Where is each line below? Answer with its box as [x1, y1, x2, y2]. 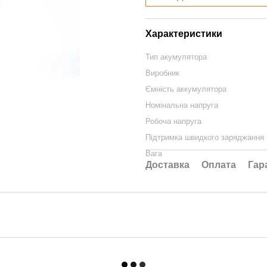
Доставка [145, 160, 190, 170]
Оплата [201, 160, 236, 170]
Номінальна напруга [145, 101, 218, 110]
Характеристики [145, 29, 222, 39]
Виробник [145, 69, 179, 77]
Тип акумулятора [145, 52, 207, 61]
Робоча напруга [145, 117, 201, 126]
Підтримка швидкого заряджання [145, 133, 264, 142]
